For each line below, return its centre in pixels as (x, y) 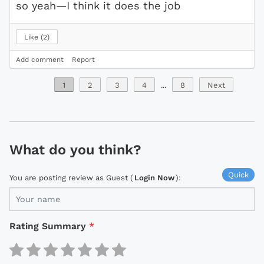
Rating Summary (48, 226)
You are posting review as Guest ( (71, 177)
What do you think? (75, 149)
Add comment (40, 59)
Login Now (154, 177)
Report (83, 59)
